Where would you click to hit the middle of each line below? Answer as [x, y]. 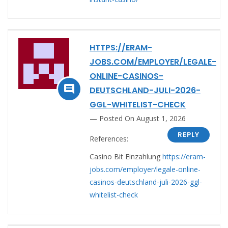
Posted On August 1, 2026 [142, 118]
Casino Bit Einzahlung [126, 156]
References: [109, 138]
